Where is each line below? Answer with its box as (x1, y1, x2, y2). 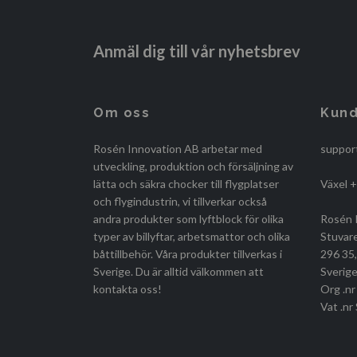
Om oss (93, 105, 151, 121)
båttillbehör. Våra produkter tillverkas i (93, 247, 282, 261)
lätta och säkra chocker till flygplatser (93, 177, 279, 191)
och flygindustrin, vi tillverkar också (93, 194, 267, 209)
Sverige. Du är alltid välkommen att (93, 265, 264, 279)
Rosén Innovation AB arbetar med (93, 142, 262, 156)
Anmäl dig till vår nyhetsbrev (93, 41, 300, 61)
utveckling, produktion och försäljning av (93, 159, 293, 174)
